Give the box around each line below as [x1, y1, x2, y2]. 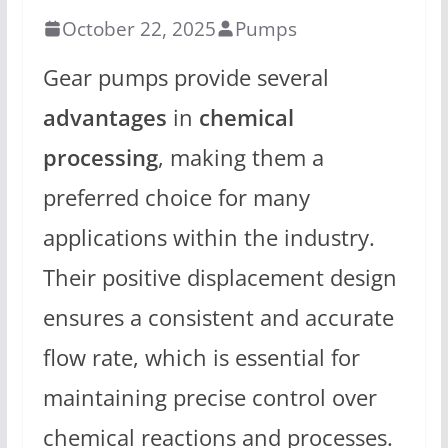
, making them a [157, 141, 324, 173]
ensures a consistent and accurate [42, 301, 394, 333]
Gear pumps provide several [42, 61, 329, 93]
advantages [42, 101, 167, 133]
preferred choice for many [42, 181, 310, 213]
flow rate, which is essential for [42, 341, 360, 373]
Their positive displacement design [42, 261, 397, 293]
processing [42, 141, 158, 173]
